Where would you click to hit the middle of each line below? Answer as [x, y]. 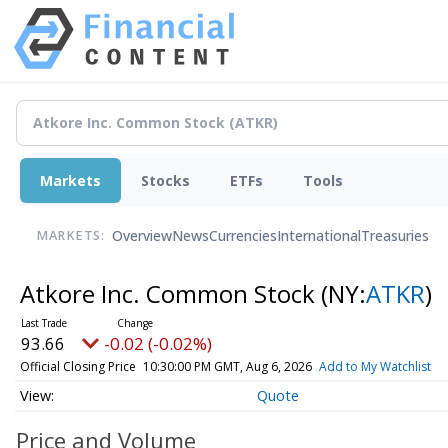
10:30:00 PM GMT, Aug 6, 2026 [227, 366]
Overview [142, 236]
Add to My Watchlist [374, 366]
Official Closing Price [77, 366]
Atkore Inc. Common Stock [170, 293]
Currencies [243, 236]
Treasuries [395, 236]
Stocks [165, 180]
